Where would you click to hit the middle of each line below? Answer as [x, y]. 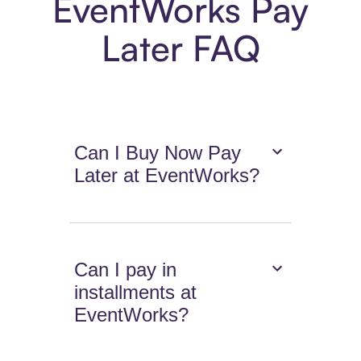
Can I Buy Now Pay [158, 153]
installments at [136, 293]
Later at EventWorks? [167, 176]
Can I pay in [126, 270]
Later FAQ [180, 48]
